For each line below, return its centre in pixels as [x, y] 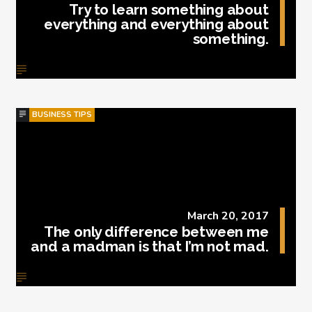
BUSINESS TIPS [62, 114]
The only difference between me [156, 232]
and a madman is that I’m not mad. [150, 247]
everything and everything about [156, 24]
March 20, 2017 [228, 216]
